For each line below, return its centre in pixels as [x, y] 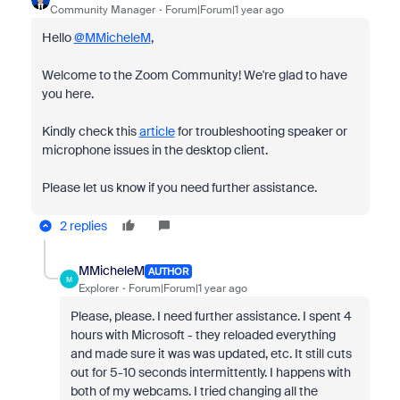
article [157, 131]
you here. [67, 94]
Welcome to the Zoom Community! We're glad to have [194, 75]
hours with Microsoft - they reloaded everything [203, 335]
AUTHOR [168, 271]
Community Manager [102, 10]
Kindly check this [90, 131]
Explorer [98, 288]
